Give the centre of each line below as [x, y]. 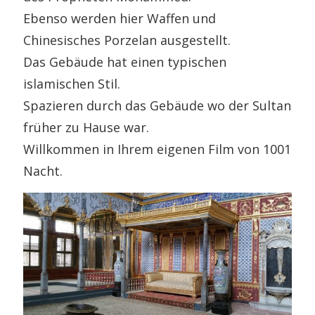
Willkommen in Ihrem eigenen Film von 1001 [157, 149]
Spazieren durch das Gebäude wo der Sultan [157, 105]
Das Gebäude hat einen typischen [125, 62]
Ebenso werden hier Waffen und [120, 18]
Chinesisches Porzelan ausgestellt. [127, 40]
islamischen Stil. [72, 83]
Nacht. [43, 171]
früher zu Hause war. [86, 127]
